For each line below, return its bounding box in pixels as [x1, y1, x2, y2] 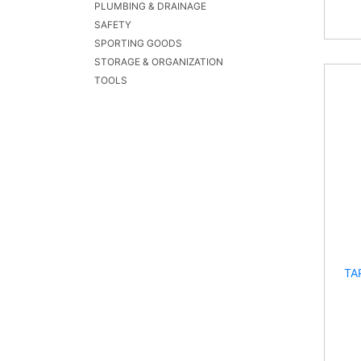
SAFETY [94, 19, 131, 31]
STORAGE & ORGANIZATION [94, 56, 223, 68]
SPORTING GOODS [94, 37, 182, 49]
